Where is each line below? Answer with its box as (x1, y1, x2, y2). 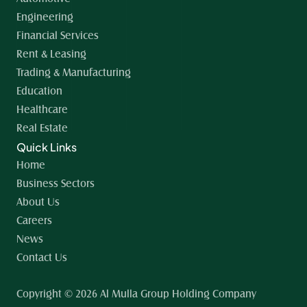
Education (16, 86, 62, 96)
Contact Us (16, 253, 67, 262)
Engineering (16, 12, 73, 22)
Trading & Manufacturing (16, 68, 131, 77)
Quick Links (16, 140, 77, 154)
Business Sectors (16, 179, 95, 188)
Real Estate (16, 123, 68, 133)
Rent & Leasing (16, 49, 86, 59)
